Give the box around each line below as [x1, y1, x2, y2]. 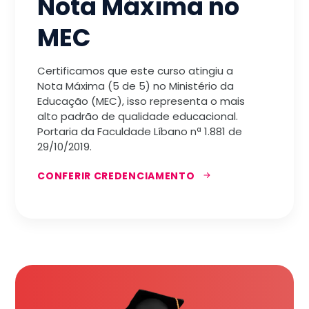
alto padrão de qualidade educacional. [37, 109, 239, 124]
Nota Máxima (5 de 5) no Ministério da [37, 79, 235, 94]
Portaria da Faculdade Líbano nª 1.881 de [37, 124, 243, 139]
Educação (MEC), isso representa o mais [37, 94, 246, 109]
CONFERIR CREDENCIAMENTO [37, 168, 195, 183]
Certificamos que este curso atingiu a [37, 63, 234, 79]
